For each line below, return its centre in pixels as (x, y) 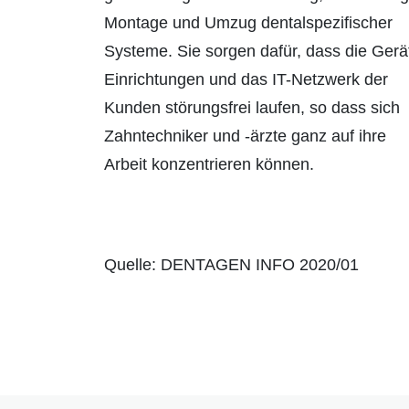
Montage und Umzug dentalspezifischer (248, 23)
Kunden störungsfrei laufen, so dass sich (252, 108)
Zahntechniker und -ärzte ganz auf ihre (245, 136)
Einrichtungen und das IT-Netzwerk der (246, 80)
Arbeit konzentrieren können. (209, 165)
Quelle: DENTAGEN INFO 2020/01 (231, 265)
